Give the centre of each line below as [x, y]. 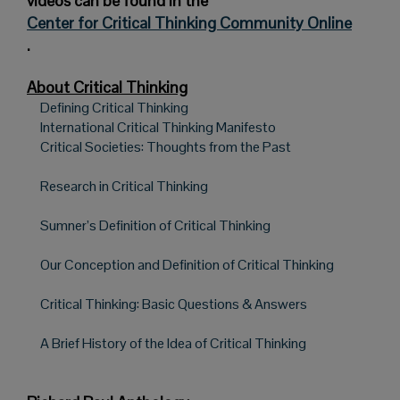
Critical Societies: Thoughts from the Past [166, 147]
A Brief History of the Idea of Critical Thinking [173, 344]
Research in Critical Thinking [124, 187]
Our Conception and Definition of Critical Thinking [187, 265]
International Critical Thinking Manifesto [158, 128]
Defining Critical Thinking [114, 108]
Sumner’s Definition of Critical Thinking [155, 226]
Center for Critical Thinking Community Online [189, 23]
